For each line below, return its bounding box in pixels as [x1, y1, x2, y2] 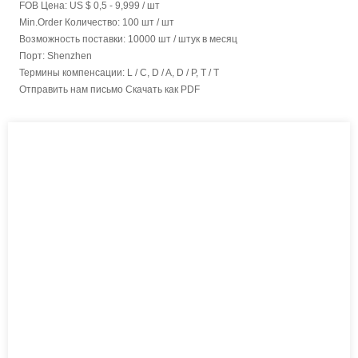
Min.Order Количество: [19, 17, 122, 29]
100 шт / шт [122, 17, 174, 29]
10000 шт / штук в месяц [128, 34, 237, 46]
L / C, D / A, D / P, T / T [127, 67, 219, 79]
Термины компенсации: [19, 67, 127, 79]
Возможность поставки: [19, 34, 128, 46]
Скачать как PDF [125, 84, 200, 96]
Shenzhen [47, 50, 92, 62]
